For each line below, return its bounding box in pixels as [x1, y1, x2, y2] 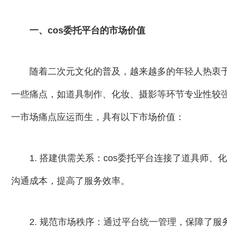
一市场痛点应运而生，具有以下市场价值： [11, 112, 184, 122]
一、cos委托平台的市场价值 [29, 25, 145, 35]
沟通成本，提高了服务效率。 [11, 176, 130, 186]
